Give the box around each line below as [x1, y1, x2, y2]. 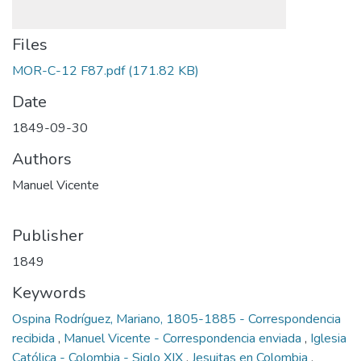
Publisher [12, 225, 84, 247]
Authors [12, 148, 72, 170]
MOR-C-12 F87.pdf [12, 62, 125, 80]
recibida [12, 330, 58, 347]
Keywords [12, 282, 86, 304]
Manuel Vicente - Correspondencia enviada [64, 330, 305, 347]
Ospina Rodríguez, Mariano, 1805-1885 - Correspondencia [12, 310, 341, 328]
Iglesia [310, 330, 346, 347]
